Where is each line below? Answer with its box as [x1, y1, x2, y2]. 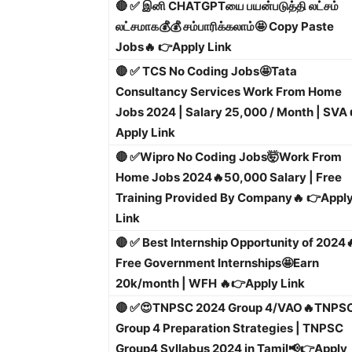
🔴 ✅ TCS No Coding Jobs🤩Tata [115, 64, 297, 79]
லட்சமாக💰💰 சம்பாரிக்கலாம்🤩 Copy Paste [115, 19, 334, 34]
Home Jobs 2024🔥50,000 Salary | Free [115, 170, 342, 185]
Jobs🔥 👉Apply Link [115, 39, 232, 54]
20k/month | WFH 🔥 [115, 276, 231, 291]
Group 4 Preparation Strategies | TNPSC [115, 321, 343, 335]
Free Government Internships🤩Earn [115, 255, 319, 270]
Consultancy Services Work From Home [115, 84, 342, 99]
